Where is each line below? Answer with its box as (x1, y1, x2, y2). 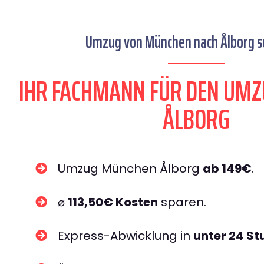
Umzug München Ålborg (58, 160, 203, 177)
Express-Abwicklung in (58, 227, 193, 244)
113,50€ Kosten (68, 194, 158, 210)
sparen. (158, 194, 206, 210)
